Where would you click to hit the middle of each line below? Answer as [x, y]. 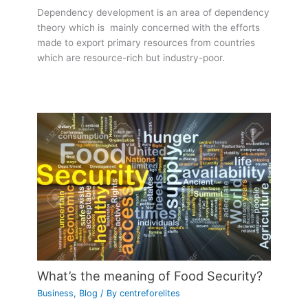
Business [56, 293]
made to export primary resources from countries [146, 43]
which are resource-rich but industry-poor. [131, 58]
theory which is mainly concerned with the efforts [149, 28]
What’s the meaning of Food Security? [150, 276]
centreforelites [150, 293]
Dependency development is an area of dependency [154, 13]
